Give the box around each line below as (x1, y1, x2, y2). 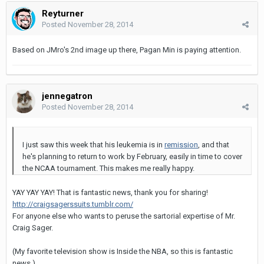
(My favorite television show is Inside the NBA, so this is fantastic (12, 246, 233, 256)
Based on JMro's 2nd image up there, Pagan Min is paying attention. (12, 45, 241, 54)
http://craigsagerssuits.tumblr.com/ (12, 199, 133, 209)
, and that (198, 140, 229, 149)
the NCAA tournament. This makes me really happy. (22, 163, 194, 173)
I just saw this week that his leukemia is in (22, 140, 164, 149)
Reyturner (42, 8, 84, 19)
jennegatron (42, 90, 93, 101)
